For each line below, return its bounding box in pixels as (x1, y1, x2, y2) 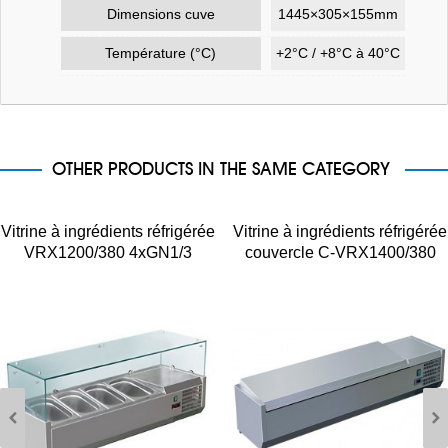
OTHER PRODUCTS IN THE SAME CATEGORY (52, 156, 390, 180)
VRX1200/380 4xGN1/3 (24, 243, 192, 261)
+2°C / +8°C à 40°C (275, 44, 400, 61)
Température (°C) (105, 44, 217, 61)
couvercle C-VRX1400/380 (244, 243, 436, 261)
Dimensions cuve (106, 5, 215, 22)
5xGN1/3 (308, 264, 372, 282)
